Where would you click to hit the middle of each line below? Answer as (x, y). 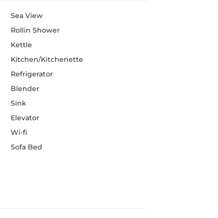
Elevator (25, 118)
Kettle (21, 45)
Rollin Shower (35, 30)
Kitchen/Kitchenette (47, 59)
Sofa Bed (26, 147)
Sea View (27, 16)
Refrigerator (32, 74)
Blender (25, 89)
